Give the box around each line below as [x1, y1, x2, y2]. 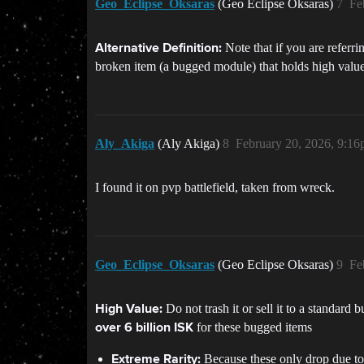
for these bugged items [193, 320, 312, 334]
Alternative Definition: [95, 42, 222, 55]
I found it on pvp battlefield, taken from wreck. [95, 180, 335, 194]
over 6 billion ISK [95, 322, 193, 335]
